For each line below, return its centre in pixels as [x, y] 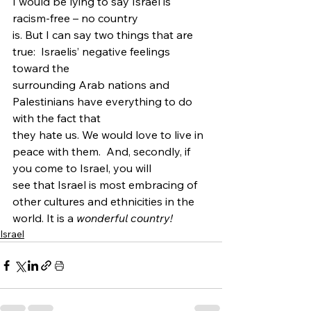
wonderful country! [126, 218]
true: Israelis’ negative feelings [93, 51]
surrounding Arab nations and [92, 85]
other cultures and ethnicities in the [103, 201]
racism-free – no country [75, 18]
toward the [41, 68]
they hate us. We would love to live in [109, 135]
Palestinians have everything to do [104, 101]
